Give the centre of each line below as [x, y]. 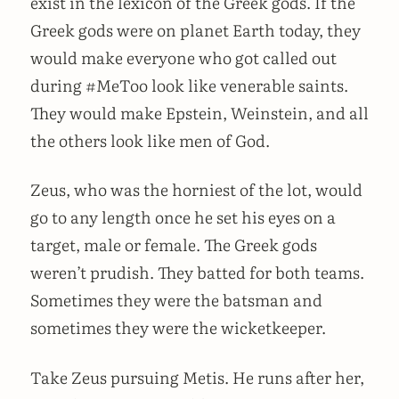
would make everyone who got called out [183, 57]
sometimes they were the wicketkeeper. [178, 328]
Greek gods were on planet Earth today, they [195, 29]
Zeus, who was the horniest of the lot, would [196, 190]
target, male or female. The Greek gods [174, 245]
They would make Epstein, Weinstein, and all [199, 112]
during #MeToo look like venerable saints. [189, 85]
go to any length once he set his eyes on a [183, 217]
